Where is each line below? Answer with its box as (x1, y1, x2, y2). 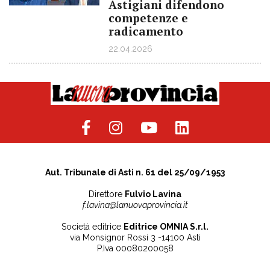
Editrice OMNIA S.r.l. (124, 221, 209, 231)
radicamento (108, 24, 183, 39)
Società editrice (61, 221, 124, 231)
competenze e (108, 10, 188, 25)
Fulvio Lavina (125, 189, 181, 199)
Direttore (89, 189, 125, 199)
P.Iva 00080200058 (96, 243, 174, 253)
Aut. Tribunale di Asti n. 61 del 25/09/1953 (45, 167, 225, 177)
